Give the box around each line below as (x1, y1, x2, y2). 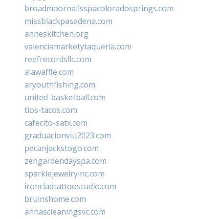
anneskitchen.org (24, 28, 88, 39)
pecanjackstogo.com (24, 142, 99, 153)
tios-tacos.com (24, 104, 77, 115)
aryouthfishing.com (24, 79, 95, 90)
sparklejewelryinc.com (24, 168, 105, 179)
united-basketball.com (24, 91, 106, 103)
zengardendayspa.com (24, 155, 107, 166)
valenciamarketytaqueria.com (24, 41, 131, 52)
